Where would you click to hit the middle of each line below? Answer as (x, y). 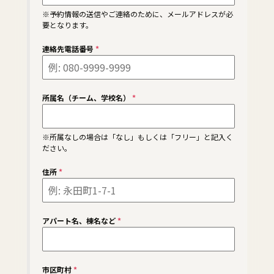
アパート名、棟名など (80, 221)
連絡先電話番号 (69, 49)
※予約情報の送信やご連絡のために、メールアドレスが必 (138, 14)
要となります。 (68, 25)
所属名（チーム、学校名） (87, 98)
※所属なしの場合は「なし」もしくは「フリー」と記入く (138, 137)
